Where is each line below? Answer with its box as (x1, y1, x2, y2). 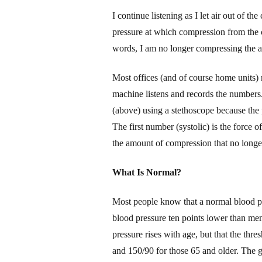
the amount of (112, 137, 166, 148)
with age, (161, 229, 200, 239)
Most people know (112, 196, 181, 206)
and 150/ (112, 245, 144, 256)
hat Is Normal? (122, 167, 181, 177)
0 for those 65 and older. (149, 245, 239, 256)
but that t (200, 229, 232, 239)
